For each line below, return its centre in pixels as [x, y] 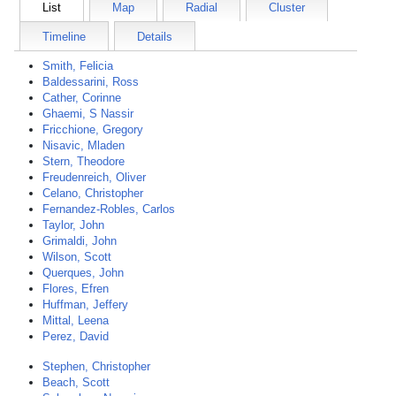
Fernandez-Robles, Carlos [109, 209]
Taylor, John [73, 225]
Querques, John [83, 273]
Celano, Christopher [93, 193]
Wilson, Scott [77, 257]
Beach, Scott [76, 382]
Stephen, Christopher [96, 366]
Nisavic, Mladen [84, 145]
